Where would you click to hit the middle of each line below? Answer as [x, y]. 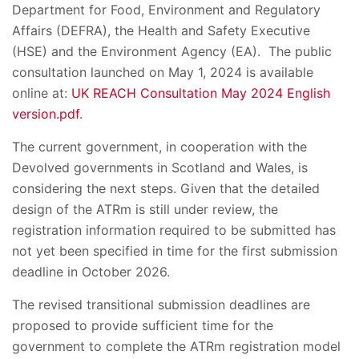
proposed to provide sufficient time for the [143, 325]
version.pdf [46, 114]
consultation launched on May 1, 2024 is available [163, 72]
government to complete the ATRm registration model [176, 346]
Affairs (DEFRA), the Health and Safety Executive [161, 30]
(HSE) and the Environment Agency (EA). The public [172, 51]
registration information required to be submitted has [174, 230]
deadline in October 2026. [91, 272]
